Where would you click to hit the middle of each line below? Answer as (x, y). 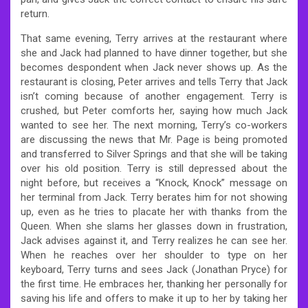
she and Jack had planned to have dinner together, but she (154, 53)
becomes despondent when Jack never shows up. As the (154, 67)
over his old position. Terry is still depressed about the (154, 168)
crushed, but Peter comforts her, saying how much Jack (154, 110)
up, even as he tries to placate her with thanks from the (154, 211)
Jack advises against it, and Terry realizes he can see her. (154, 240)
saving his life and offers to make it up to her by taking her (154, 298)
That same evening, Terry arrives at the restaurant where (154, 38)
